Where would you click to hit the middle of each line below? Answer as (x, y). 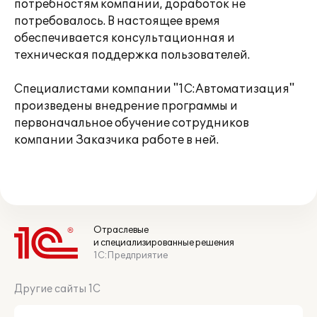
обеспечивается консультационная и (125, 38)
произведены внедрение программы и (126, 106)
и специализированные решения (164, 243)
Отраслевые (121, 230)
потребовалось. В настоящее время (117, 21)
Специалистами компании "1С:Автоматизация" (154, 89)
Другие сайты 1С (57, 289)
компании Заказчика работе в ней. (116, 140)
